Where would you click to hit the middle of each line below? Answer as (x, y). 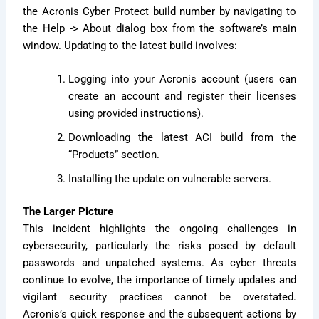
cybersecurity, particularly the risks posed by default (159, 245)
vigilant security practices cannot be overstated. (159, 297)
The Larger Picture (68, 211)
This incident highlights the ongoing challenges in (159, 228)
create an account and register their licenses (182, 96)
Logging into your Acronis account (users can (182, 79)
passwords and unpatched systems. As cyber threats (159, 262)
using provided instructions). (136, 113)
